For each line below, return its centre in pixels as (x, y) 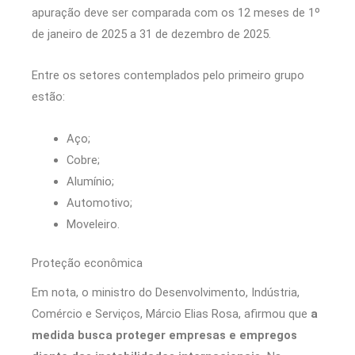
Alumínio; (90, 181)
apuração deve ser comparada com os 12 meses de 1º (176, 12)
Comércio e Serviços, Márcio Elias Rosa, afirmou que (171, 313)
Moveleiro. (93, 224)
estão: (48, 97)
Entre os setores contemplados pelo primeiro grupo (168, 76)
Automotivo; (99, 202)
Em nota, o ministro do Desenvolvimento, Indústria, (166, 292)
